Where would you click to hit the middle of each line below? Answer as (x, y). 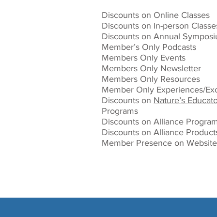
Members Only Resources (151, 79)
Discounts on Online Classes (156, 15)
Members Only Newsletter (151, 68)
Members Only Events (144, 58)
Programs (120, 111)
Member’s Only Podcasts (149, 47)
